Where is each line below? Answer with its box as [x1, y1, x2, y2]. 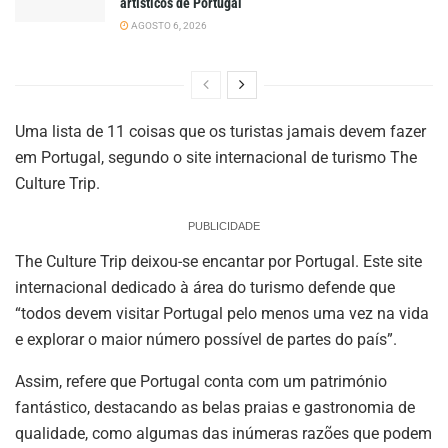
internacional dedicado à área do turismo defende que [15, 277, 395, 297]
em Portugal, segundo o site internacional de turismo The [15, 147, 417, 167]
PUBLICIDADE [188, 219, 260, 232]
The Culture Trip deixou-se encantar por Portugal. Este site [15, 251, 422, 271]
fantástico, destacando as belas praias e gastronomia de [15, 397, 415, 417]
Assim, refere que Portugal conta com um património [15, 371, 387, 391]
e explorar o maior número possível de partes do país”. [15, 329, 397, 349]
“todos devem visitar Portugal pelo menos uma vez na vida [15, 303, 429, 323]
